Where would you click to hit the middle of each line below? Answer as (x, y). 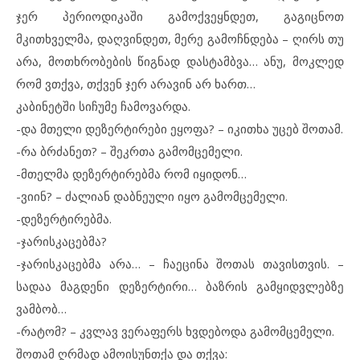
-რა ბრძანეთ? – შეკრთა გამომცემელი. (129, 151)
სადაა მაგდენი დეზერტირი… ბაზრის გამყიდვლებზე (180, 286)
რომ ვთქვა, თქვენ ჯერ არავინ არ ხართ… (136, 84)
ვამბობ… (41, 309)
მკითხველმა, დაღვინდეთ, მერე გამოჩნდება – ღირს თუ (180, 39)
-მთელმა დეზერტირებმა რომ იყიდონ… (131, 174)
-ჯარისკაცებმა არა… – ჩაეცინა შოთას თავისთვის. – (180, 264)
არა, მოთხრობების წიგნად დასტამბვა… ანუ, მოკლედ (180, 61)
